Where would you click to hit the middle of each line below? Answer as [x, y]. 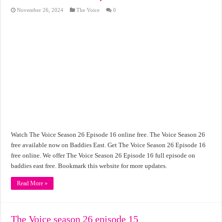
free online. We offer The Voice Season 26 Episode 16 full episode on [103, 155]
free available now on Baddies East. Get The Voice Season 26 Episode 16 [109, 145]
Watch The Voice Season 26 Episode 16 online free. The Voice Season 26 [108, 134]
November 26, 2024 [40, 10]
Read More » [32, 183]
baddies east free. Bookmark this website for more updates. [89, 166]
